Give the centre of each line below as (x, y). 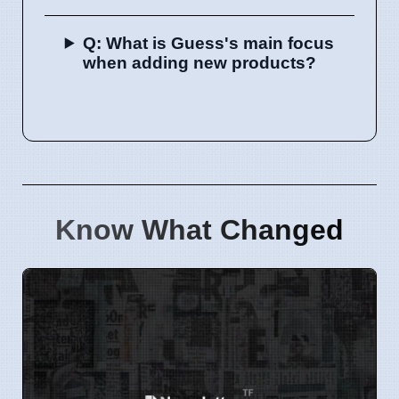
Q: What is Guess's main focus (209, 43)
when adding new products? (199, 62)
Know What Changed (199, 229)
